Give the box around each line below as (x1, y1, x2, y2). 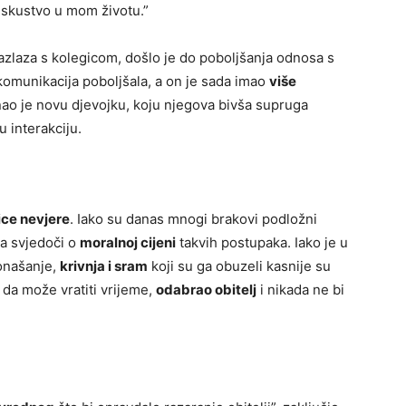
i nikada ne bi (256, 281, 344, 299)
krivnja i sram (60, 257, 148, 275)
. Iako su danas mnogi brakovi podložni (70, 210, 317, 228)
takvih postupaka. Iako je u (176, 234, 348, 252)
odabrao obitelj (156, 281, 256, 299)
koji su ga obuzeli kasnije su (148, 257, 331, 275)
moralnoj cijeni (80, 234, 176, 252)
